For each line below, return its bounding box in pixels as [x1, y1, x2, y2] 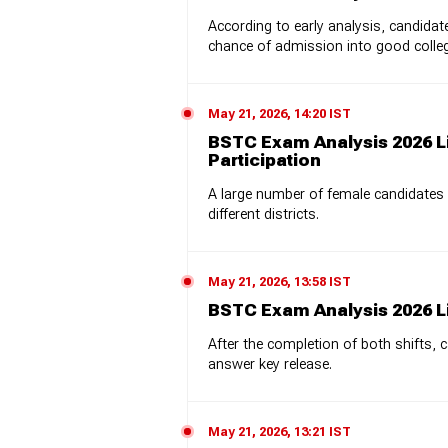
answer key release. [208, 355, 332, 373]
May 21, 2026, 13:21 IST [208, 423, 351, 439]
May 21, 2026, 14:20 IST [208, 105, 351, 121]
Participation [208, 149, 321, 170]
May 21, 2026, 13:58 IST [208, 273, 351, 289]
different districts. [208, 205, 319, 223]
